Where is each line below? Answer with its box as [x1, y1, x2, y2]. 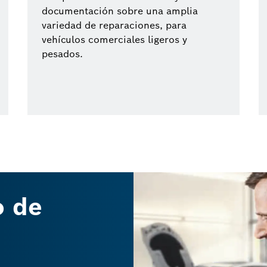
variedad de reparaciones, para [42, 19, 187, 32]
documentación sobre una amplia [42, 5, 198, 17]
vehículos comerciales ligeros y [42, 33, 187, 46]
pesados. [42, 48, 83, 60]
